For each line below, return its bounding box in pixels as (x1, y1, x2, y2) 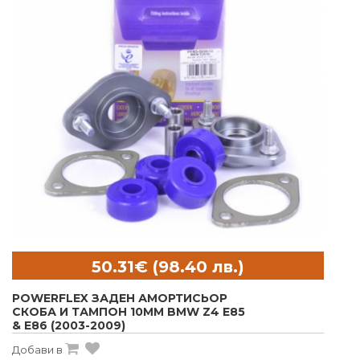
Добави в (12, 343, 63, 357)
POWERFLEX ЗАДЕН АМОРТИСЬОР (12, 291, 227, 306)
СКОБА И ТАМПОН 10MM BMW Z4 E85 (12, 305, 245, 320)
